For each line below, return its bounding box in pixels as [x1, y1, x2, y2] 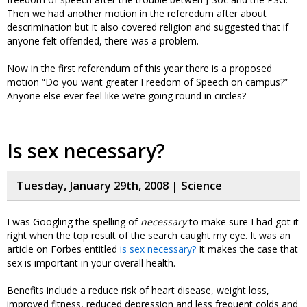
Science [181, 178, 222, 193]
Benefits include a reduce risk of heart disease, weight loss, [7, 284, 269, 297]
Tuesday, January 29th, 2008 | [16, 178, 181, 193]
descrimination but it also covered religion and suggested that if [7, 21, 288, 34]
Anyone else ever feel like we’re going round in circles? [7, 89, 246, 102]
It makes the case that [196, 243, 298, 256]
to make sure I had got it [186, 215, 299, 228]
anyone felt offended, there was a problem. [7, 34, 199, 47]
